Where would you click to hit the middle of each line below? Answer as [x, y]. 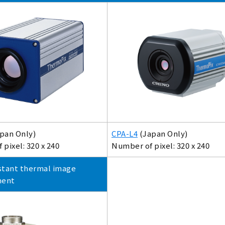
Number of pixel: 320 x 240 [160, 146]
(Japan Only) [163, 134]
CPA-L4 [125, 134]
